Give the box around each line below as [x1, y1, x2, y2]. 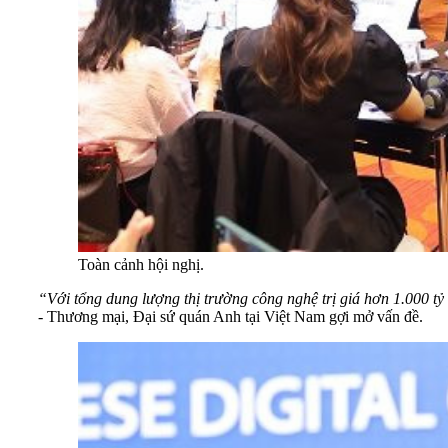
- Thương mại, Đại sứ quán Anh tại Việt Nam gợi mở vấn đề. [38, 307, 423, 325]
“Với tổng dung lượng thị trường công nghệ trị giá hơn [38, 289, 393, 307]
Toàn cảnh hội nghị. [78, 255, 204, 273]
